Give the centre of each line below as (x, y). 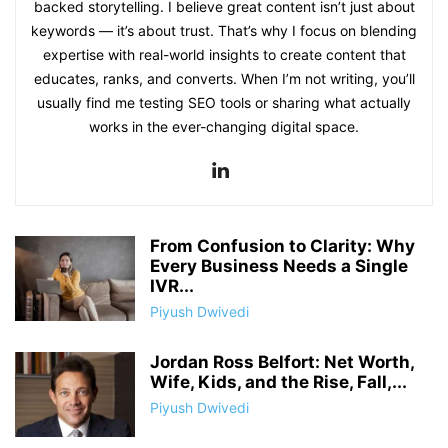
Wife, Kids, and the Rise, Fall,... (278, 382)
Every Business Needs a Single (279, 266)
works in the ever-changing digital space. (224, 126)
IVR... (172, 286)
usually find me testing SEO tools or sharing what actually (224, 102)
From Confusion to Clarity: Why (282, 246)
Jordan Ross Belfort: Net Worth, (282, 362)
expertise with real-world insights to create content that (224, 54)
